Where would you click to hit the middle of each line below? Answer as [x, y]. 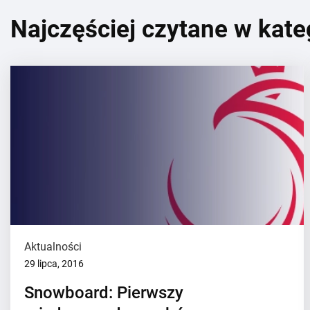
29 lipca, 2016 [54, 264]
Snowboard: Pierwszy [104, 293]
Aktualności [53, 247]
